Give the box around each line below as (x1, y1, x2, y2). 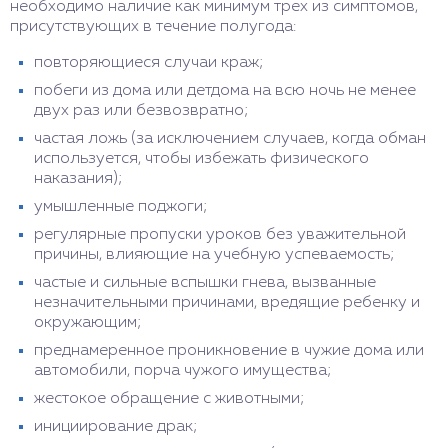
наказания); (34, 170, 123, 187)
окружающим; (34, 314, 142, 331)
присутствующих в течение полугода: (10, 18, 296, 35)
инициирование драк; (34, 418, 198, 435)
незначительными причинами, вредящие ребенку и (34, 294, 420, 311)
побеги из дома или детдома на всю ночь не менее (34, 82, 416, 99)
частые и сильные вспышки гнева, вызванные (34, 274, 376, 291)
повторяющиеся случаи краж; (34, 54, 264, 71)
